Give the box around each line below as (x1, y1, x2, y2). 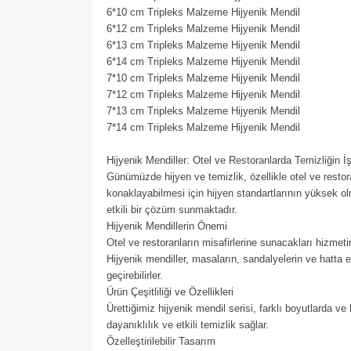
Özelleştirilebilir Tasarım (107, 335, 215, 347)
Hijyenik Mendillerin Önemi (107, 220, 227, 232)
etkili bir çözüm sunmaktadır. (107, 204, 237, 215)
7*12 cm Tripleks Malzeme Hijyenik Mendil (107, 89, 300, 100)
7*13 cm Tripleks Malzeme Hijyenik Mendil (107, 105, 300, 117)
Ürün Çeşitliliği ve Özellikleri (107, 286, 233, 298)
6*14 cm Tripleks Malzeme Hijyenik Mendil (107, 56, 300, 67)
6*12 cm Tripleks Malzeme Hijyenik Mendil (107, 23, 300, 34)
